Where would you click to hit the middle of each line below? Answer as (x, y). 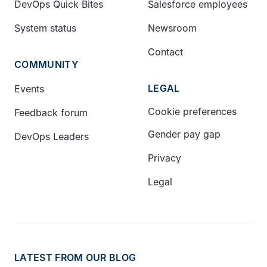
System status (45, 28)
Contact (165, 52)
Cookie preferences (192, 111)
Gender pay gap (184, 134)
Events (29, 89)
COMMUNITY (46, 64)
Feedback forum (51, 112)
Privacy (164, 158)
